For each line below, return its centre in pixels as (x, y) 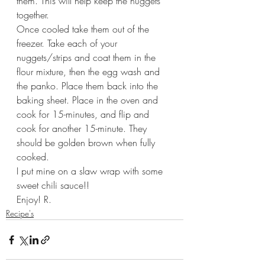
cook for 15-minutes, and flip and (84, 114)
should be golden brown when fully (87, 143)
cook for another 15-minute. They (83, 129)
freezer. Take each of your (68, 43)
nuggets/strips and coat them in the (88, 58)
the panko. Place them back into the (89, 86)
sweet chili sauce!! (53, 185)
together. (33, 15)
